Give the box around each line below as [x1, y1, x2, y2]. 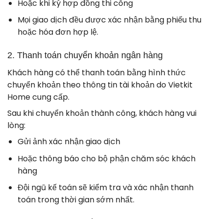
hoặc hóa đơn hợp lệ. [17, 26, 98, 38]
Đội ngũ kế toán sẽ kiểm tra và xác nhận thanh [17, 182, 194, 194]
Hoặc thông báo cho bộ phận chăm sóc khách [17, 153, 196, 164]
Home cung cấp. [7, 91, 69, 103]
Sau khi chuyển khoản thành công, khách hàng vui [7, 108, 197, 119]
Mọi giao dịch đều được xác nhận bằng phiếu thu [17, 14, 201, 26]
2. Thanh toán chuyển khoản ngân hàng [7, 50, 163, 61]
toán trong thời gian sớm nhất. [17, 194, 134, 206]
